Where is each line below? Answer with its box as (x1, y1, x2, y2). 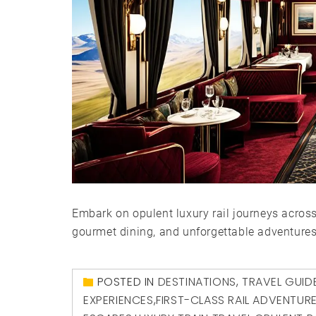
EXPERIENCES (83, 291, 154, 308)
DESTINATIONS (157, 273, 236, 290)
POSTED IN (97, 273, 158, 290)
